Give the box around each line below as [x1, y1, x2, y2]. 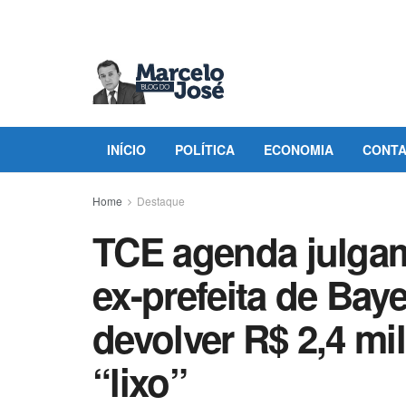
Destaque [137, 193, 185, 208]
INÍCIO [107, 140, 146, 159]
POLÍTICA [175, 140, 235, 159]
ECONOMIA [264, 140, 333, 159]
